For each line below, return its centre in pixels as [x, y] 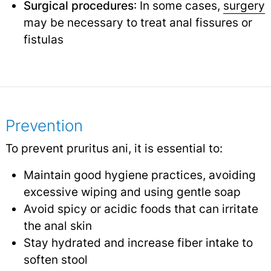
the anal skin [57, 226]
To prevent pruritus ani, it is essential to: [114, 149]
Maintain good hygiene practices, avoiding [139, 175]
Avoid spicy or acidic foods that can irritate [141, 209]
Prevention [44, 126]
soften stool [55, 260]
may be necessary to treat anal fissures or [138, 23]
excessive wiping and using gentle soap [132, 192]
